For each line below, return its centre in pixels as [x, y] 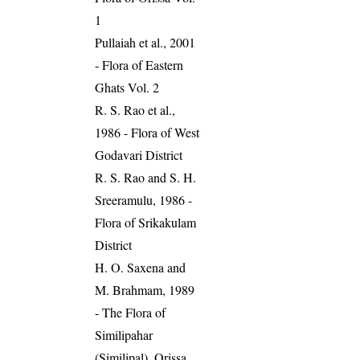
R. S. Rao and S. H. [146, 178]
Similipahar [124, 335]
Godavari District [139, 155]
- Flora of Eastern [139, 65]
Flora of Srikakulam [146, 223]
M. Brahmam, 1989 [145, 290]
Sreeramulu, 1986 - [144, 200]
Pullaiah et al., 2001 [145, 43]
